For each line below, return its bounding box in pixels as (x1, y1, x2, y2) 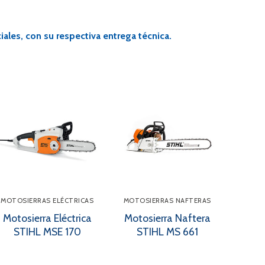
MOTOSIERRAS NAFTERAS (123, 196, 211, 205)
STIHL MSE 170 (13, 225, 81, 238)
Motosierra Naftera (124, 212, 211, 225)
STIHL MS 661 (136, 225, 198, 238)
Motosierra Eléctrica (2, 212, 92, 225)
